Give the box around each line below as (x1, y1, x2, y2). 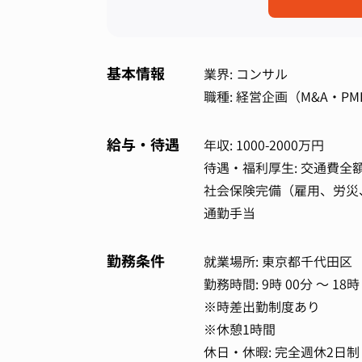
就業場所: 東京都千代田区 (204, 253, 352, 271)
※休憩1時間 (204, 321, 276, 339)
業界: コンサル (204, 65, 288, 83)
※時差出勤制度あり (204, 298, 320, 316)
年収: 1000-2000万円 (204, 137, 324, 154)
